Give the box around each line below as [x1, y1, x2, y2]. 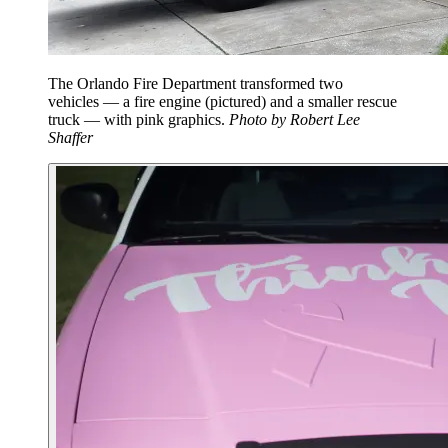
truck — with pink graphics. [48, 111, 229, 129]
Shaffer [48, 129, 93, 147]
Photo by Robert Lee [229, 111, 360, 129]
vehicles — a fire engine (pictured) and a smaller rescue [48, 93, 397, 111]
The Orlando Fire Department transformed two [48, 75, 343, 93]
